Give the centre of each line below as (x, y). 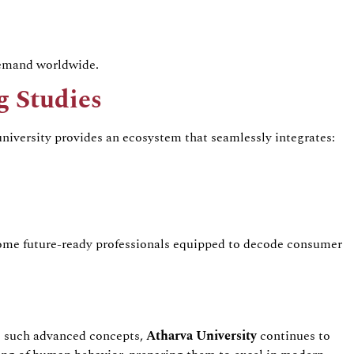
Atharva (169, 336)
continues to (295, 336)
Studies (56, 100)
